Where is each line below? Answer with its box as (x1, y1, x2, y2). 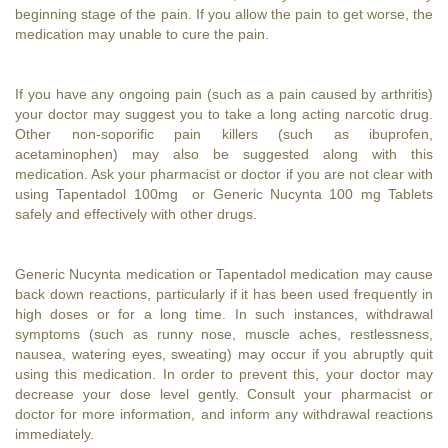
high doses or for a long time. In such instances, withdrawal (15, 305, 433, 322)
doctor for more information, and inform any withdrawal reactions (15, 405, 433, 422)
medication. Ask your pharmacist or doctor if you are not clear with (15, 165, 433, 182)
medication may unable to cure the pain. (15, 25, 269, 42)
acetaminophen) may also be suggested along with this (15, 145, 433, 162)
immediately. (15, 425, 94, 442)
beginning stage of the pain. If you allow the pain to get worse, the (15, 5, 433, 22)
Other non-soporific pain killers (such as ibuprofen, (15, 125, 433, 142)
